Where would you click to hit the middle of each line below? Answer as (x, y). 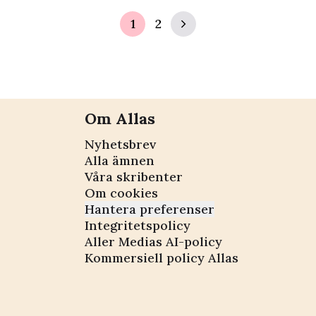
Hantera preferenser (150, 209)
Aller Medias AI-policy (153, 241)
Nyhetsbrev (120, 144)
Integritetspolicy (138, 225)
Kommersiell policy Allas (162, 257)
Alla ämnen (120, 160)
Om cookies (121, 193)
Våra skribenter (134, 176)
